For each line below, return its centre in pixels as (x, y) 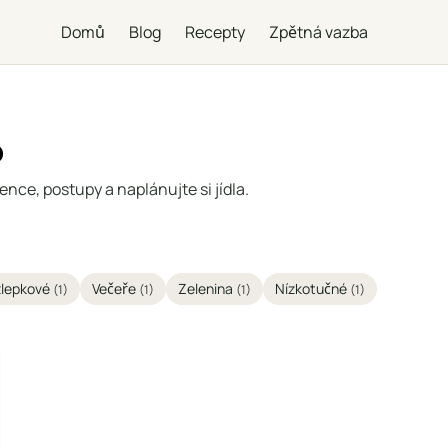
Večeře (115, 288)
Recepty (214, 32)
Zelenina (207, 288)
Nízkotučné (312, 288)
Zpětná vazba (318, 32)
